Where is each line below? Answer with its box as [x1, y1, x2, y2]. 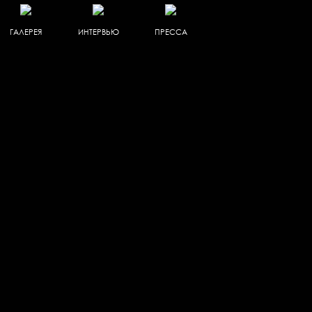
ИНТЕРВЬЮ [77, 27, 119, 36]
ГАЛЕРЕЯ [9, 27, 42, 36]
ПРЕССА [154, 27, 187, 36]
